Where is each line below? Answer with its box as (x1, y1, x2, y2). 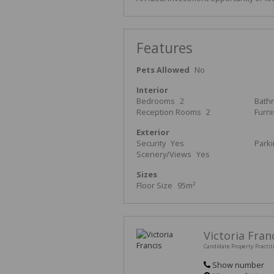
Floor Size (136, 180, 172, 191)
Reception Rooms (136, 106, 201, 118)
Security (136, 138, 166, 149)
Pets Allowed (136, 64, 190, 76)
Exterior (136, 127, 169, 138)
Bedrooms (136, 95, 175, 107)
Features (136, 39, 193, 58)
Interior (136, 84, 168, 96)
